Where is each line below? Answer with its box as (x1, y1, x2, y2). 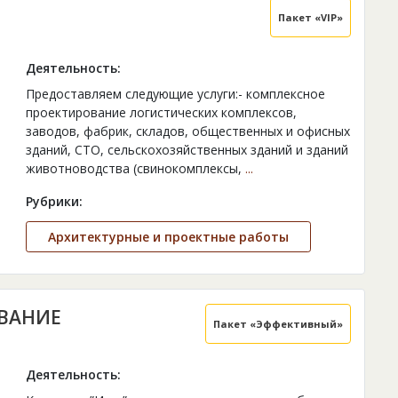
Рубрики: (25, 193, 83, 211)
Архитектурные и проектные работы (47, 228, 289, 246)
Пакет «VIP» (278, 11, 343, 25)
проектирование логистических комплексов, (25, 104, 297, 122)
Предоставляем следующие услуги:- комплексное (25, 85, 325, 103)
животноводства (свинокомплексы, (25, 160, 245, 178)
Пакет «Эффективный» (213, 317, 343, 331)
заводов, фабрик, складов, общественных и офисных (25, 123, 350, 140)
